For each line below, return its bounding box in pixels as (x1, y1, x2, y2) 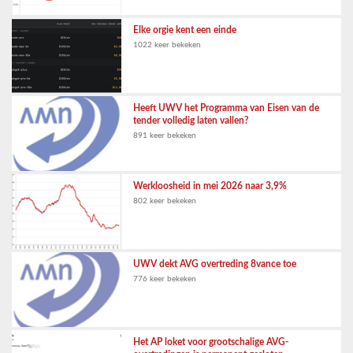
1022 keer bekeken (133, 40, 202, 49)
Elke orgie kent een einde (133, 24, 237, 35)
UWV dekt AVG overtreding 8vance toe (133, 258, 297, 269)
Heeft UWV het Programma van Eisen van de (133, 102, 320, 113)
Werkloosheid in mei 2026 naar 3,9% (133, 180, 288, 191)
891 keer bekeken (133, 131, 197, 139)
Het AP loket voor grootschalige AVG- (133, 336, 289, 347)
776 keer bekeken (133, 274, 197, 283)
